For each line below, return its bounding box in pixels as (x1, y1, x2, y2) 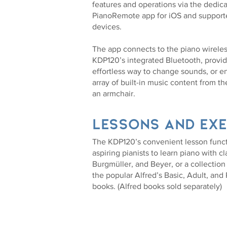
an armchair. (92, 89, 135, 98)
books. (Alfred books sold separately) (92, 182, 222, 191)
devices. (92, 22, 122, 31)
